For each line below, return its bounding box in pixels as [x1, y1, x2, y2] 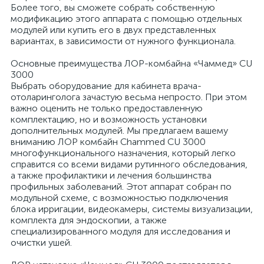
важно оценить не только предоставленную [11, 103, 203, 114]
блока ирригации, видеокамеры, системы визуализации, [11, 203, 253, 214]
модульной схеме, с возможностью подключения [11, 192, 228, 203]
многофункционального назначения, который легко [11, 147, 236, 159]
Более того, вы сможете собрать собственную [11, 2, 215, 13]
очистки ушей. [11, 237, 72, 248]
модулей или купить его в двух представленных [11, 24, 216, 35]
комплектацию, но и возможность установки [11, 114, 207, 125]
